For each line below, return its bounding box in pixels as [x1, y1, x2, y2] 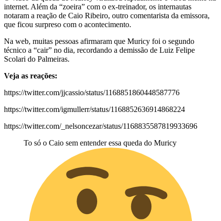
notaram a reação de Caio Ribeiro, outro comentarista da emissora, [4, 11, 210, 20]
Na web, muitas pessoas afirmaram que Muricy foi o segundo [4, 37, 194, 45]
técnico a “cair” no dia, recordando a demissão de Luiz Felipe [4, 45, 195, 54]
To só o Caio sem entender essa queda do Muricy [24, 138, 177, 147]
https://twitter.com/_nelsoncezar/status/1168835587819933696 [4, 121, 197, 130]
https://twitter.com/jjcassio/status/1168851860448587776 [4, 88, 180, 97]
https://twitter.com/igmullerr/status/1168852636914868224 [4, 105, 185, 113]
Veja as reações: [4, 71, 59, 80]
